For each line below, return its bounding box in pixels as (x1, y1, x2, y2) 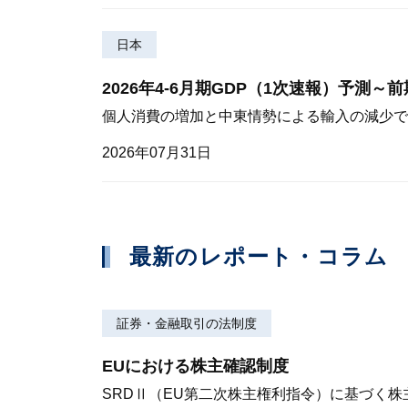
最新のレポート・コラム (129, 243, 389, 269)
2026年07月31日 (102, 144, 211, 160)
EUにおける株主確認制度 (102, 357, 289, 375)
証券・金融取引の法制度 (117, 315, 257, 331)
